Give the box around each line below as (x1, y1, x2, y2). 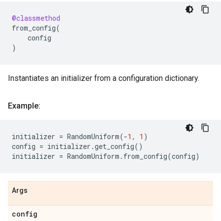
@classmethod (12, 13, 60, 23)
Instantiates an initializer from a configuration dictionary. (8, 74, 199, 83)
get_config (95, 142, 134, 151)
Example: (8, 101, 40, 110)
